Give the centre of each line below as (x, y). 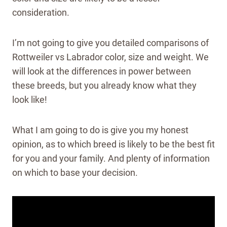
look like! (32, 100)
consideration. (41, 13)
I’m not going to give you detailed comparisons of (110, 43)
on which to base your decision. (75, 173)
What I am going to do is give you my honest (100, 130)
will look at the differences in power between (102, 71)
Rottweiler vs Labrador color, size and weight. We (110, 57)
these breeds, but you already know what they (104, 86)
